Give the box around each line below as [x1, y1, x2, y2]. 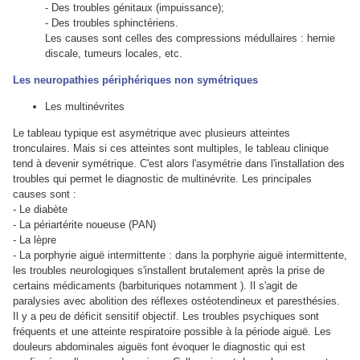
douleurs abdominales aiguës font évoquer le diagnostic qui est [13, 340, 305, 353]
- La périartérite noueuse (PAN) [13, 218, 156, 231]
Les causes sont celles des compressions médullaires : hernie [45, 31, 335, 44]
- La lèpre [13, 233, 56, 246]
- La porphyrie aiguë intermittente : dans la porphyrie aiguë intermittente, [13, 248, 347, 261]
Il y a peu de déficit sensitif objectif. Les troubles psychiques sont [13, 309, 319, 322]
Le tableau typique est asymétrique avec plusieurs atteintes [13, 126, 290, 139]
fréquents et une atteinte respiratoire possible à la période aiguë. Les [13, 325, 331, 337]
